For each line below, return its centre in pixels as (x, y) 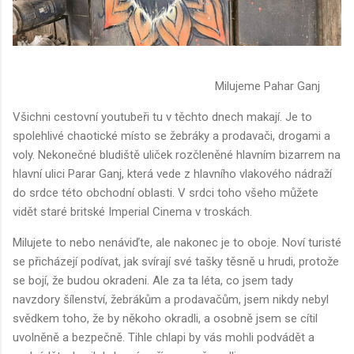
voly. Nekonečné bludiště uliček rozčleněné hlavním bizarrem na (177, 154)
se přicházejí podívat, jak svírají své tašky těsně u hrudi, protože (176, 261)
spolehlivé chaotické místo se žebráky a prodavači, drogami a (171, 136)
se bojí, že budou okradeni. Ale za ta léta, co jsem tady (153, 280)
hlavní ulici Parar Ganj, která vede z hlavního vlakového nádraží (172, 173)
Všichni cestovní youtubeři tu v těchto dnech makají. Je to (162, 117)
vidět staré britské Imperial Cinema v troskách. (132, 211)
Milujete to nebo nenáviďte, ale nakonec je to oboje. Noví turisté (177, 242)
